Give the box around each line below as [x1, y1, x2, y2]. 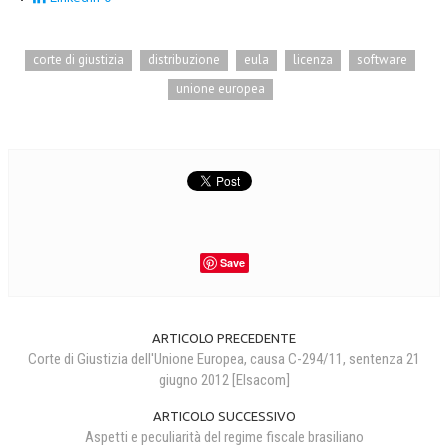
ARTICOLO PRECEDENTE [152, 330, 296, 345]
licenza [293, 50, 333, 68]
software [357, 50, 407, 68]
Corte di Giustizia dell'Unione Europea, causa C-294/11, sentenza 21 [28, 349, 420, 368]
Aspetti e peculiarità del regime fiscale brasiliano [84, 427, 364, 446]
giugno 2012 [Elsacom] [158, 370, 290, 389]
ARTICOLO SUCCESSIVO [152, 408, 296, 423]
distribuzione [148, 50, 220, 68]
